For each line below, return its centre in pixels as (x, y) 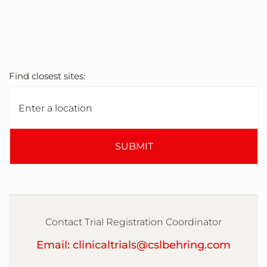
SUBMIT (134, 147)
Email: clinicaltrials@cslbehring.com (133, 245)
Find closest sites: (47, 76)
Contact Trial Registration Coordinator (133, 222)
